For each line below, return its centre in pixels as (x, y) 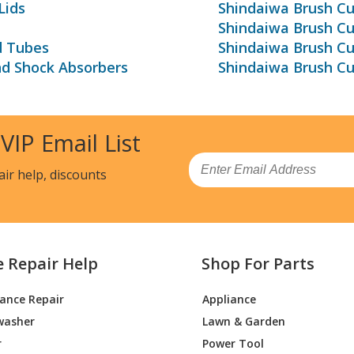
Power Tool (233, 343)
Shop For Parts (258, 264)
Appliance (230, 299)
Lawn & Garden (244, 321)
